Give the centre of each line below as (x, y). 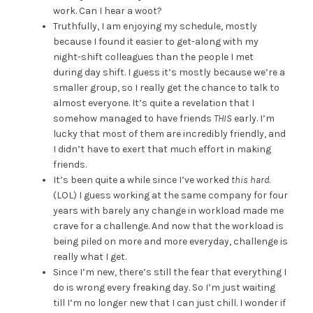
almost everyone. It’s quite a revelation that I (153, 103)
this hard (250, 180)
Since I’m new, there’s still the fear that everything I (169, 272)
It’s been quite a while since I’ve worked (142, 180)
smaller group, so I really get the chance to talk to (166, 88)
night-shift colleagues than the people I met (153, 57)
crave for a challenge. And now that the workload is (168, 226)
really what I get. (89, 257)
